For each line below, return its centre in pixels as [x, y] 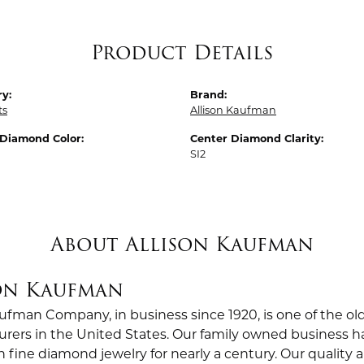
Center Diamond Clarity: [257, 139]
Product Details [182, 52]
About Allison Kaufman [182, 244]
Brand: [208, 95]
